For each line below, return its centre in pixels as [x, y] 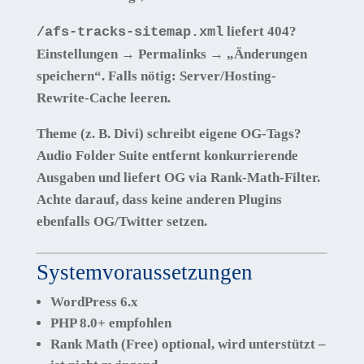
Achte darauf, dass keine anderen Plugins [159, 199]
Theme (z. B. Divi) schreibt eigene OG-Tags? [169, 133]
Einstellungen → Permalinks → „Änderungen [171, 54]
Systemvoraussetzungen [144, 272]
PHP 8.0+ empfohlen [110, 323]
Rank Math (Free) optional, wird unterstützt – [188, 344]
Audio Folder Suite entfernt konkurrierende [167, 155]
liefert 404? [260, 31]
